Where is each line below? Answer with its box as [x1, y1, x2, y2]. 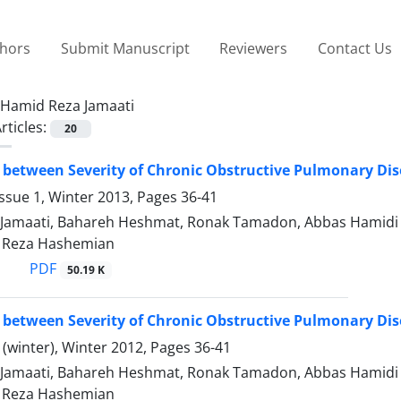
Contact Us [317, 38, 392, 58]
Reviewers [219, 38, 288, 58]
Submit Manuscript [60, 38, 190, 58]
